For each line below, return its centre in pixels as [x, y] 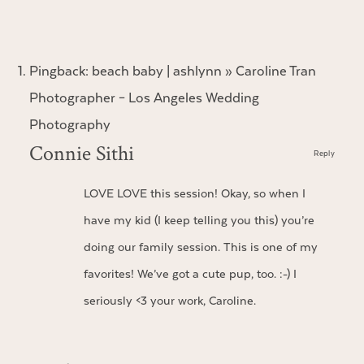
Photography [69, 125]
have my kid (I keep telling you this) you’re [199, 220]
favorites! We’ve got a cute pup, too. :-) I [190, 274]
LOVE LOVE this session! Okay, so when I [194, 193]
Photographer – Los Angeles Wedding [144, 98]
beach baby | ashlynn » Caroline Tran [204, 71]
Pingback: [60, 71]
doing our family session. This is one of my [200, 247]
